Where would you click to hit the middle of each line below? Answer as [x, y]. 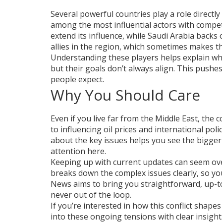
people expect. [77, 79]
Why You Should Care [125, 95]
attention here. [78, 151]
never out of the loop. [91, 195]
